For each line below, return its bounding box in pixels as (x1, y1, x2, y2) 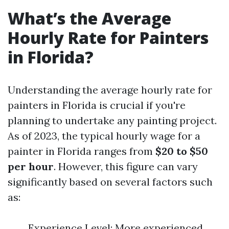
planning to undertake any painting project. (8, 114, 217, 127)
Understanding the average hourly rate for (8, 83, 212, 96)
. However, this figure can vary (54, 160, 198, 173)
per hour (8, 160, 54, 173)
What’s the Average (8, 7, 171, 29)
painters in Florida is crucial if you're (8, 99, 186, 111)
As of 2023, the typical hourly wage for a (8, 129, 200, 142)
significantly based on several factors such (8, 175, 213, 188)
